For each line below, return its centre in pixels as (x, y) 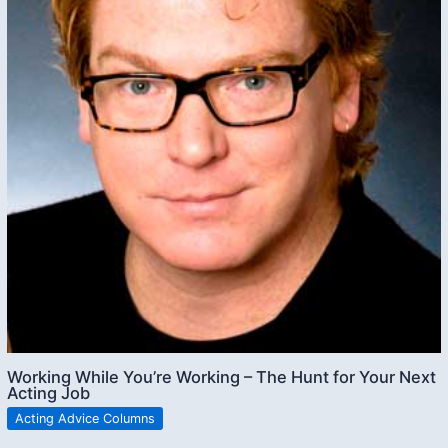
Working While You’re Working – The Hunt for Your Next (222, 377)
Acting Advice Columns (85, 419)
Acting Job (49, 393)
